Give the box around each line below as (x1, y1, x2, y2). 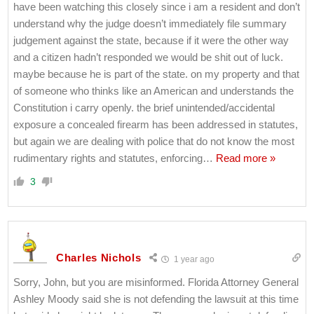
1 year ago (171, 254, 214, 264)
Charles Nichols (56, 252, 142, 264)
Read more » (216, 151, 275, 164)
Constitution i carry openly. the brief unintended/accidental (13, 101, 275, 114)
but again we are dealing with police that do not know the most (13, 135, 294, 147)
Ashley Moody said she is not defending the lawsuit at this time (13, 292, 299, 305)
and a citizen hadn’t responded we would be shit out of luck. (13, 50, 283, 63)
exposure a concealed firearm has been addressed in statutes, (13, 118, 298, 130)
